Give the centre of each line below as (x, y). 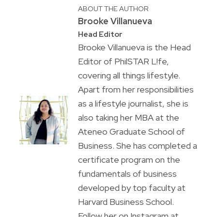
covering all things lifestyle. (129, 76)
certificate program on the (129, 160)
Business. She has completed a (137, 146)
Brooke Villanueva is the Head (134, 47)
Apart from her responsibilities (136, 90)
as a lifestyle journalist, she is (133, 104)
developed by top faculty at (132, 188)
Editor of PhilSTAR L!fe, (123, 62)
